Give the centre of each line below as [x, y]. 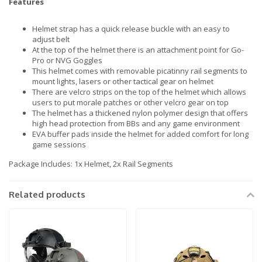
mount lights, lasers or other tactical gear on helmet [123, 82]
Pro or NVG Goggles [67, 61]
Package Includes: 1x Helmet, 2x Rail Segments [91, 164]
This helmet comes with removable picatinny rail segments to [140, 71]
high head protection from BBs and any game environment [136, 124]
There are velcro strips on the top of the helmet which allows [139, 92]
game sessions [59, 145]
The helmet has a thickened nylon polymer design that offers [140, 113]
